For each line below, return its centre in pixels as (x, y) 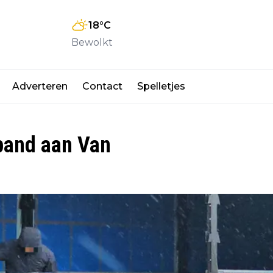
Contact (102, 86)
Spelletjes (161, 86)
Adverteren (40, 86)
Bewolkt (92, 43)
